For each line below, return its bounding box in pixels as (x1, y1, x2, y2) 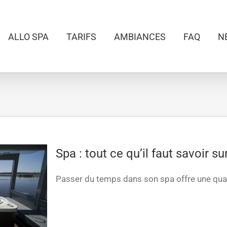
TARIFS (66, 31, 96, 42)
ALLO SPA (8, 31, 49, 42)
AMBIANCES (114, 31, 166, 42)
